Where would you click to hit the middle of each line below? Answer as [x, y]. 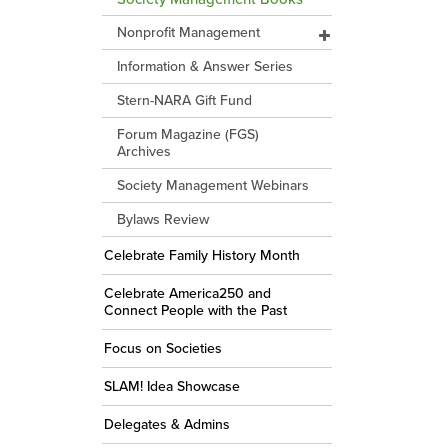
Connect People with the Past [195, 310]
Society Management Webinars [213, 185]
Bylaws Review [163, 219]
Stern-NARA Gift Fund [184, 100]
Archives [144, 151]
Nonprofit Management [188, 32]
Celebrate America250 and [187, 293]
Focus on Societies [163, 348]
